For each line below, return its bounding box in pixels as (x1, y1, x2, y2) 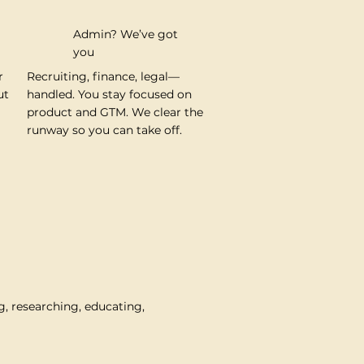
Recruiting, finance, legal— (26, 68, 180, 84)
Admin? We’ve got (72, 27, 178, 42)
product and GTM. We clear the (26, 104, 203, 119)
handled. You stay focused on (26, 86, 192, 102)
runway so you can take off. (26, 122, 182, 137)
